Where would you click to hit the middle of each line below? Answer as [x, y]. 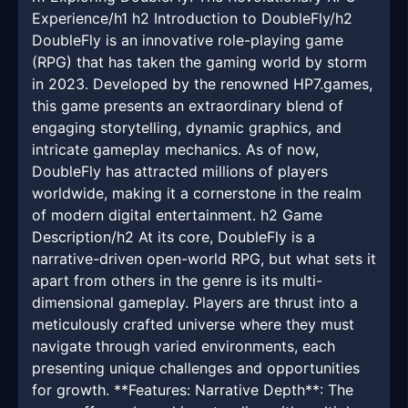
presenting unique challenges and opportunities [196, 368]
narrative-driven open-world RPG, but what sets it [204, 259]
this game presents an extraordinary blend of [188, 106]
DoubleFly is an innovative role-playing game [188, 41]
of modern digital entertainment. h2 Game [177, 215]
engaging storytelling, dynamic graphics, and [187, 128]
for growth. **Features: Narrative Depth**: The [193, 390]
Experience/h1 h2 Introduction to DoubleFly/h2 [192, 19]
